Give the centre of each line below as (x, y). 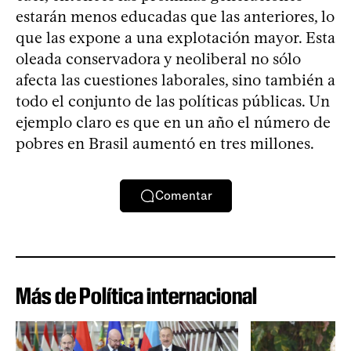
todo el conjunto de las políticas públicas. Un (173, 101)
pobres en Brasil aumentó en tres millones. (165, 143)
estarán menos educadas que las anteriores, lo (175, 16)
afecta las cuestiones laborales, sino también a (175, 80)
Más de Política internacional (136, 295)
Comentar (183, 196)
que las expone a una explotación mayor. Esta (175, 37)
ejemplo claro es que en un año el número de (173, 122)
